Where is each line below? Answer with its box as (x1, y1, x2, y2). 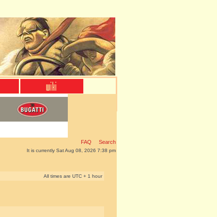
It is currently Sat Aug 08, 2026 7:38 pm (27, 148, 116, 153)
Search (97, 139, 116, 145)
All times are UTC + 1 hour (44, 173, 102, 179)
